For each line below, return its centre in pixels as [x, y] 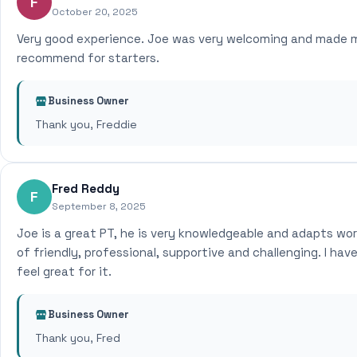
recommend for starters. [88, 58]
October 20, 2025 [95, 12]
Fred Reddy [86, 188]
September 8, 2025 [99, 206]
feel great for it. [64, 271]
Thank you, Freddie [86, 124]
